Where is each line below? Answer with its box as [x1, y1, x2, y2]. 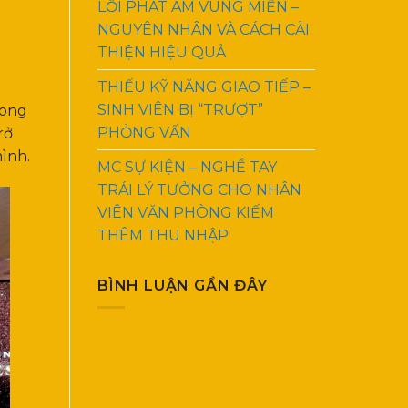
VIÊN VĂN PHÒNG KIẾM [97, 203, 274, 221]
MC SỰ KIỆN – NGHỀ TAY [97, 158, 277, 176]
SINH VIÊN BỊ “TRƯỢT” [97, 100, 263, 118]
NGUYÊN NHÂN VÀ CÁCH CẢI [97, 20, 310, 38]
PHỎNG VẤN [97, 123, 191, 141]
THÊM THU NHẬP [97, 226, 229, 244]
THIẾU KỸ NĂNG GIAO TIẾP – [97, 77, 311, 96]
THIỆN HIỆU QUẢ [97, 43, 226, 61]
